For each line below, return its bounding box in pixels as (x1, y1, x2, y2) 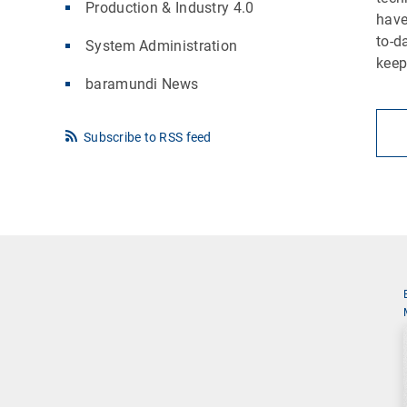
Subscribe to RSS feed (84, 129, 212, 144)
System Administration (85, 36, 238, 55)
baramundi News (85, 74, 199, 93)
